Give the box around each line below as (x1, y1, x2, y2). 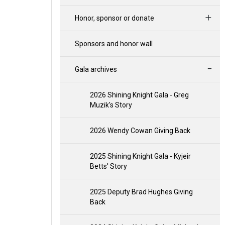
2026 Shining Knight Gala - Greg (90, 91, 189, 99)
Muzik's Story (90, 101, 132, 109)
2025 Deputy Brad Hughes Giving (90, 188, 193, 196)
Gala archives (75, 65, 117, 73)
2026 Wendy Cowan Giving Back (90, 127, 190, 135)
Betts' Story (90, 162, 127, 170)
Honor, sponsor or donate (75, 14, 154, 22)
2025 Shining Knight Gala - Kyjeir (90, 152, 191, 160)
